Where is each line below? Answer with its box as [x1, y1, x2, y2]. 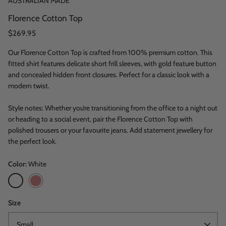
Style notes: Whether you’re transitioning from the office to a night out [8, 103, 217, 113]
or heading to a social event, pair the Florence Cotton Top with [8, 115, 193, 124]
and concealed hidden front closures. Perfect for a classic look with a [8, 70, 209, 80]
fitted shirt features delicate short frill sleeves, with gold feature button [8, 59, 216, 69]
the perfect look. [8, 137, 56, 146]
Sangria [28, 174, 50, 183]
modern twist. [8, 81, 49, 91]
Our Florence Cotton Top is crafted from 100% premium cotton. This [8, 48, 212, 58]
